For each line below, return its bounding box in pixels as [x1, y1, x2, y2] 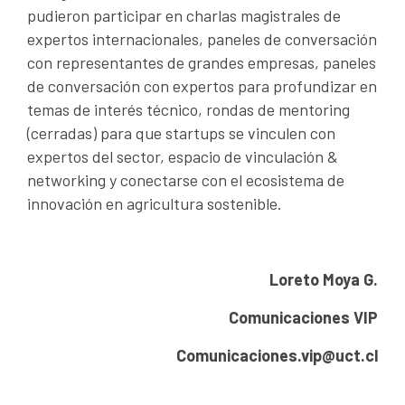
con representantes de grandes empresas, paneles [27, 52, 376, 73]
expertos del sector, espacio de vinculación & [27, 146, 338, 167]
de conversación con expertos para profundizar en [27, 76, 377, 97]
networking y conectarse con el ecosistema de [27, 170, 344, 191]
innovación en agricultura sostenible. [27, 193, 282, 214]
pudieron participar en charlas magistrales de [27, 5, 341, 26]
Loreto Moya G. [269, 269, 378, 290]
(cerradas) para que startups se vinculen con [27, 123, 335, 144]
